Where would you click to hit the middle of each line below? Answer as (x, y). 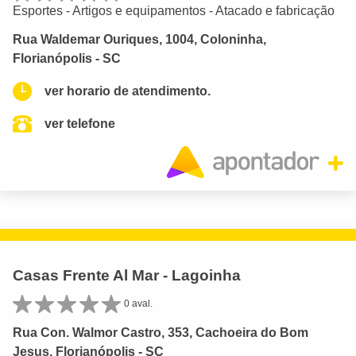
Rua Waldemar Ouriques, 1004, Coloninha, (139, 40)
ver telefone (80, 124)
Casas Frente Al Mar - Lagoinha (127, 276)
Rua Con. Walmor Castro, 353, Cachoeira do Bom (161, 332)
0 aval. (138, 304)
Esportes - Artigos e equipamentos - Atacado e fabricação (174, 10)
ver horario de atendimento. (128, 91)
